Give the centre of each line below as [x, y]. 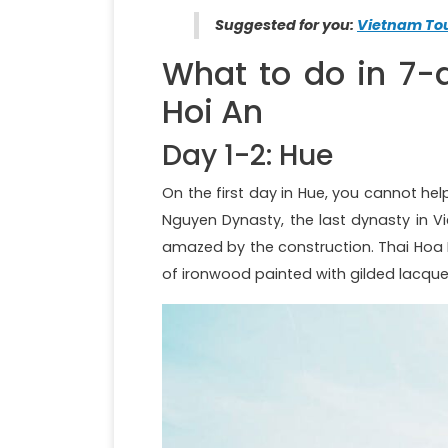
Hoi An [212, 111]
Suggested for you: [286, 24]
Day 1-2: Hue [247, 155]
